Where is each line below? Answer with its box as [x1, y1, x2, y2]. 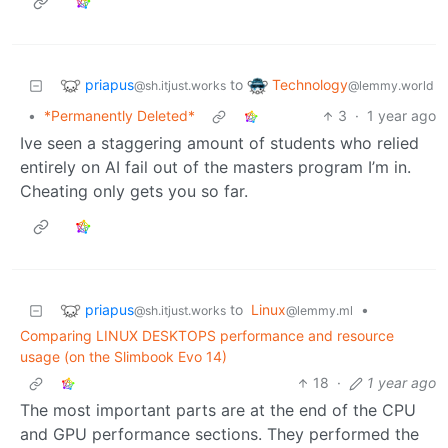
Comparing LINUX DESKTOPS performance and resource [20, 327, 394, 345]
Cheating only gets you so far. [20, 181, 248, 202]
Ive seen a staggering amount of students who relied [20, 133, 419, 154]
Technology [272, 75, 348, 93]
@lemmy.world [348, 77, 434, 93]
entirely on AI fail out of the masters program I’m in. [20, 157, 411, 178]
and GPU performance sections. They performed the [20, 424, 419, 445]
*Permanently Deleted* [44, 107, 195, 125]
